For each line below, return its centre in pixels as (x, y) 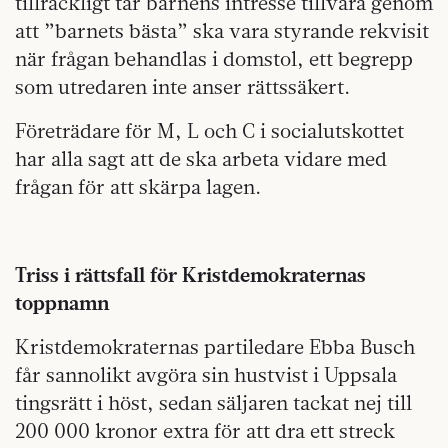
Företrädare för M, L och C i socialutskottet (209, 130)
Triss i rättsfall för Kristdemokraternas (190, 274)
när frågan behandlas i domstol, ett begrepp (214, 58)
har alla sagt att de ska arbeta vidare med (201, 158)
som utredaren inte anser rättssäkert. (182, 86)
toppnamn (62, 302)
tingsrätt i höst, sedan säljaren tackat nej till (213, 402)
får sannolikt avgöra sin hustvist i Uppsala (206, 374)
